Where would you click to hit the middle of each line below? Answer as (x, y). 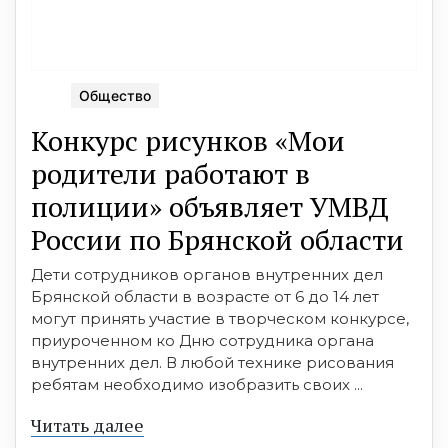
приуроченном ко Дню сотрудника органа (202, 340)
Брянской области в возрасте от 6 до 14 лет (205, 296)
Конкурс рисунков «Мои (188, 140)
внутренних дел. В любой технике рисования (212, 362)
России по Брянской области (217, 239)
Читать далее (87, 424)
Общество (115, 95)
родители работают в (170, 173)
